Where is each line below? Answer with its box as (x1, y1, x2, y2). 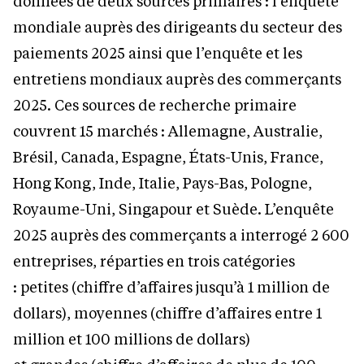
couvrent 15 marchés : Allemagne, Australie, (13, 121, 323, 141)
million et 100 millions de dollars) (13, 329, 250, 349)
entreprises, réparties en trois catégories (13, 251, 295, 271)
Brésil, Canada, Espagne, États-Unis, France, (13, 147, 323, 167)
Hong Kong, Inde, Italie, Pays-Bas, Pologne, (13, 173, 312, 193)
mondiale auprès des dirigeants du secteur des (13, 17, 342, 37)
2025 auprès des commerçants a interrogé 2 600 (13, 225, 349, 245)
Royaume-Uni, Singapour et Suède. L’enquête (13, 199, 334, 219)
